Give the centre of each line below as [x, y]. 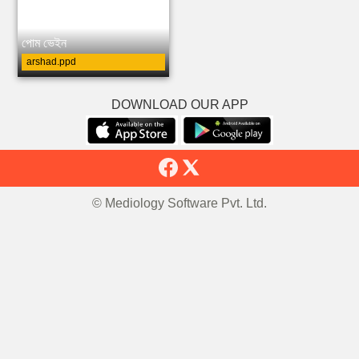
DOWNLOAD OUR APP [179, 105]
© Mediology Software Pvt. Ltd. [179, 203]
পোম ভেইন [44, 43]
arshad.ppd [51, 62]
